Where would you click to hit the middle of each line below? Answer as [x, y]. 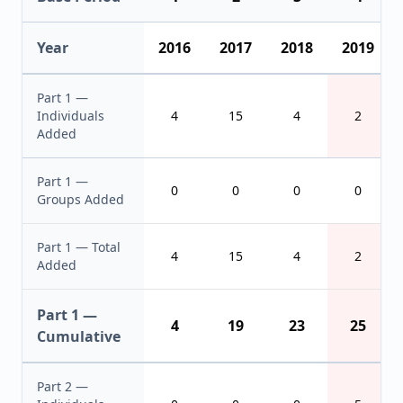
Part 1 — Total [79, 247]
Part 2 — [63, 386]
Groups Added [81, 199]
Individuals [71, 116]
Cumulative [79, 336]
